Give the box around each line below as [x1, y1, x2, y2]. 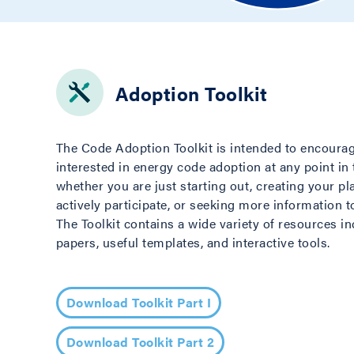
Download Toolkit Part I [66, 293, 212, 312]
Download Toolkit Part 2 [66, 333, 215, 352]
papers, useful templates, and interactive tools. [55, 233, 330, 252]
